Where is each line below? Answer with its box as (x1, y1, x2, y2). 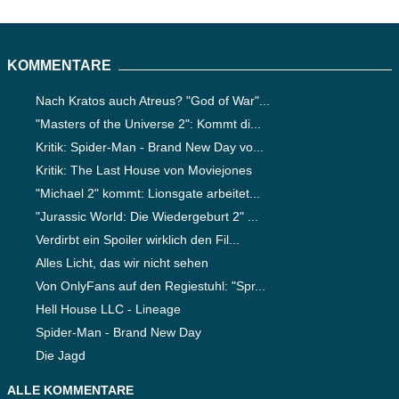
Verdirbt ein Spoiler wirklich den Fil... (36, 232, 240, 248)
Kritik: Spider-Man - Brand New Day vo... (36, 140, 264, 155)
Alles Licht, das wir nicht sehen (36, 256, 208, 271)
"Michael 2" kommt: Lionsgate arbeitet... (36, 186, 260, 201)
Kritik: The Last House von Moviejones (36, 163, 252, 178)
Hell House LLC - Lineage (36, 302, 181, 317)
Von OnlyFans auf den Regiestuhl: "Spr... (36, 279, 265, 294)
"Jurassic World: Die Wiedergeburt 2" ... (36, 209, 258, 224)
